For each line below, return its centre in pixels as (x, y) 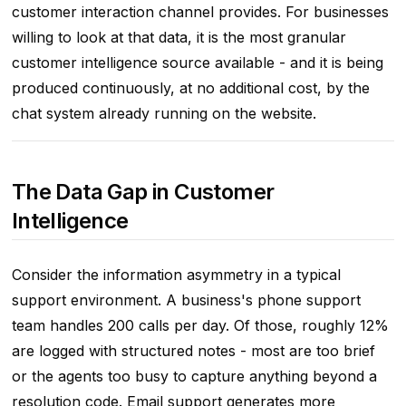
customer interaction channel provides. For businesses (200, 12)
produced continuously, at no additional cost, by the (190, 88)
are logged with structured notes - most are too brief (193, 351)
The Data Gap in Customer (143, 192)
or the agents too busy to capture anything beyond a (194, 377)
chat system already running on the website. (164, 114)
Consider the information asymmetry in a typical (176, 275)
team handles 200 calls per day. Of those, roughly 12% (200, 326)
